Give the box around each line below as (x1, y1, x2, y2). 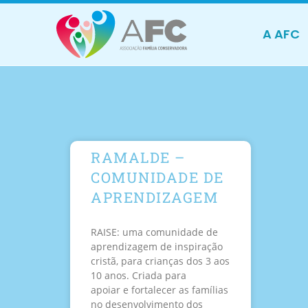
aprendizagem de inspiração (91, 240, 223, 254)
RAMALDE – (91, 148, 186, 168)
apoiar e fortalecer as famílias (91, 283, 228, 297)
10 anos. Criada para (91, 269, 186, 283)
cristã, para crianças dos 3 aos (91, 254, 230, 268)
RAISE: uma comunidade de (91, 225, 218, 239)
